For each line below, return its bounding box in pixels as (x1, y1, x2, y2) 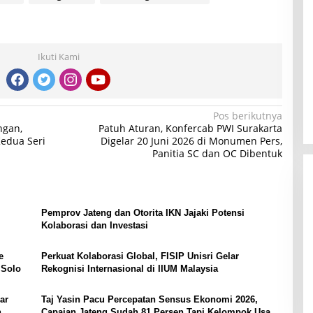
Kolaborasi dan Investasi (41, 219, 148, 231)
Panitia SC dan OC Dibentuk (152, 146, 282, 160)
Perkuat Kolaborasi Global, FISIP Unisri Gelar (41, 250, 239, 261)
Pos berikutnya (212, 108, 282, 122)
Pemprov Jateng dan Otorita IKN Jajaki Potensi (41, 207, 245, 218)
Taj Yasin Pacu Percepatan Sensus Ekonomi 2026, (41, 293, 258, 305)
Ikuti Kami (37, 50, 80, 63)
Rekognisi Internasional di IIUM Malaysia (41, 263, 218, 274)
